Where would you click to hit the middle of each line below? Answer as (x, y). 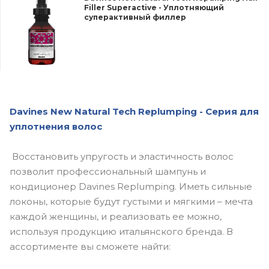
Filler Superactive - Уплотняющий (154, 8)
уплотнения (40, 126)
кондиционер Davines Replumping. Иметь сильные (131, 186)
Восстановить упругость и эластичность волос (122, 156)
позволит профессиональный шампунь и (108, 171)
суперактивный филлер (135, 17)
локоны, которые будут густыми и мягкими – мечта (131, 201)
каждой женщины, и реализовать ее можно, (116, 216)
